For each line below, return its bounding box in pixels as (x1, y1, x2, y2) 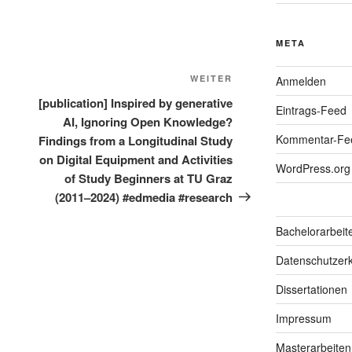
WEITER (190, 71, 233, 84)
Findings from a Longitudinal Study (38, 131, 233, 149)
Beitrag (232, 90, 276, 108)
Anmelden (275, 72, 326, 89)
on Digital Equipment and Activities (39, 150, 233, 168)
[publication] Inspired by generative (38, 93, 233, 112)
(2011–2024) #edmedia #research (55, 188, 233, 206)
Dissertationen (275, 280, 347, 297)
